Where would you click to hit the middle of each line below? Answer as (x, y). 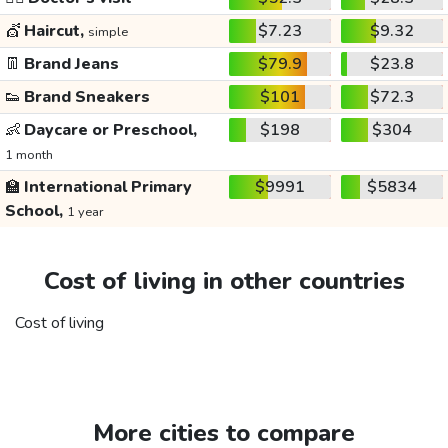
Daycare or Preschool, (108, 130)
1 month (28, 155)
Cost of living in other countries (224, 281)
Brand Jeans (69, 64)
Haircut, (54, 31)
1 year (85, 212)
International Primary (106, 187)
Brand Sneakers (85, 97)
